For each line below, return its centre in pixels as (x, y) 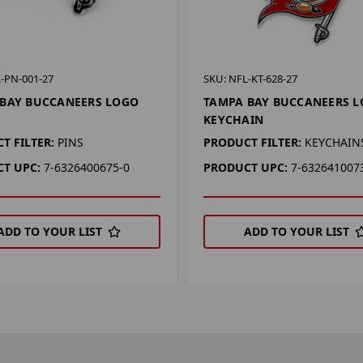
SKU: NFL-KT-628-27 (251, 78)
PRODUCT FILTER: (253, 142)
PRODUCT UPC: (246, 167)
